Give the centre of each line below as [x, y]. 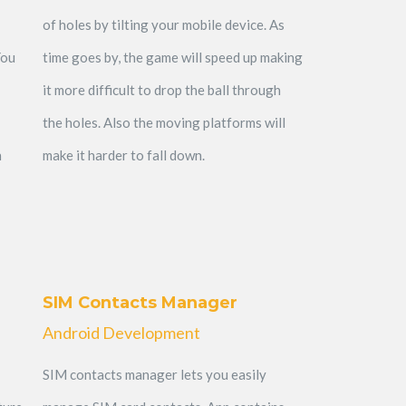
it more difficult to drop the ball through [161, 89]
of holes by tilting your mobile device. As [163, 24]
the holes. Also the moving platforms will [164, 122]
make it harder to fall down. [123, 155]
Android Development [121, 332]
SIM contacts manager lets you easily [154, 374]
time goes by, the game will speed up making [172, 57]
